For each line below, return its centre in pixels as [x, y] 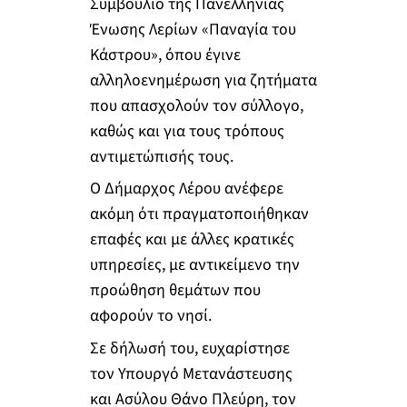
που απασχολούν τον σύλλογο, [196, 105]
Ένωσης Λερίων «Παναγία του [193, 29]
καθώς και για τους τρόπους [187, 131]
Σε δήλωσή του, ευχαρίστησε [189, 348]
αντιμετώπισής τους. [161, 156]
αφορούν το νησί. [150, 316]
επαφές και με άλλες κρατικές [192, 240]
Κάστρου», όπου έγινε [165, 55]
